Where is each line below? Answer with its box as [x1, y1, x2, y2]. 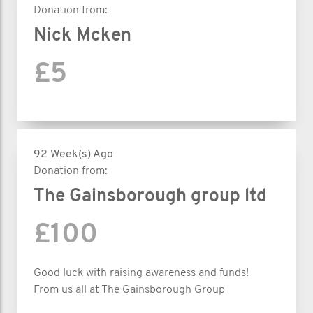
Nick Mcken [34, 26, 131, 45]
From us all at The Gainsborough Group [34, 284, 225, 296]
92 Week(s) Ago [34, 148, 113, 160]
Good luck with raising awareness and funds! [34, 267, 249, 279]
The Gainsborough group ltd [34, 187, 267, 206]
